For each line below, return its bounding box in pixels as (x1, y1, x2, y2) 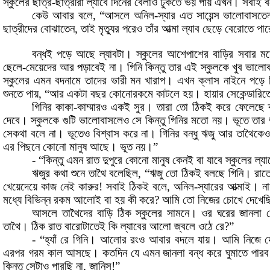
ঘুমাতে (225, 246, 248, 260)
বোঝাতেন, (40, 22, 78, 36)
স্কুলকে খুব (200, 61, 242, 74)
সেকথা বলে (3, 127, 45, 140)
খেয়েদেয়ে (3, 180, 37, 193)
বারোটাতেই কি (64, 220, 118, 233)
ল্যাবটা (99, 48, 125, 61)
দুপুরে (102, 154, 122, 167)
